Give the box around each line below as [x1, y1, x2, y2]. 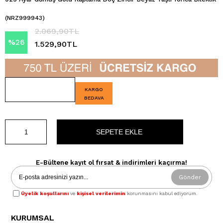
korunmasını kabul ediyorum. [125, 191, 198, 196]
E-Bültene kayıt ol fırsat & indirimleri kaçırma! [36, 159, 187, 166]
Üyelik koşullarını [21, 191, 69, 196]
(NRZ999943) [5, 14, 45, 21]
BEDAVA [84, 95, 104, 101]
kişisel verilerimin [77, 191, 126, 196]
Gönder [178, 174, 201, 181]
